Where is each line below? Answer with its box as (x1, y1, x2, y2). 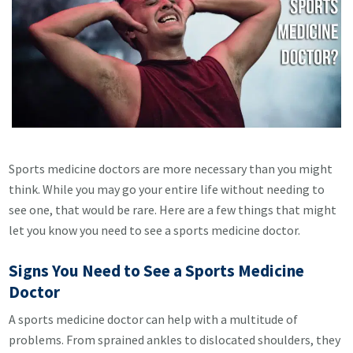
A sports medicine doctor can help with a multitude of (9, 311, 299, 327)
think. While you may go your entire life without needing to (9, 181, 325, 197)
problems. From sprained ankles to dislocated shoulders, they (9, 332, 341, 347)
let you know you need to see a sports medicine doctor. (9, 222, 301, 238)
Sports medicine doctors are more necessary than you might (9, 161, 333, 176)
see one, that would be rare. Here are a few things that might (9, 202, 337, 217)
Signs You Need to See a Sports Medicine (9, 260, 305, 281)
